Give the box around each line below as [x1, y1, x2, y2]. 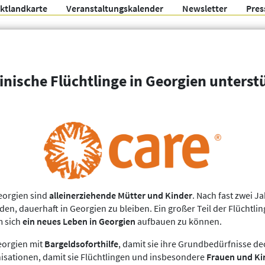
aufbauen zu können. [135, 215, 222, 228]
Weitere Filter [97, 95, 172, 111]
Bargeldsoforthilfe [44, 238, 118, 250]
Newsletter [182, 2, 227, 15]
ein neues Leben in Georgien [22, 215, 135, 228]
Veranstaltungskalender [66, 2, 163, 15]
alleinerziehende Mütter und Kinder [49, 189, 192, 202]
